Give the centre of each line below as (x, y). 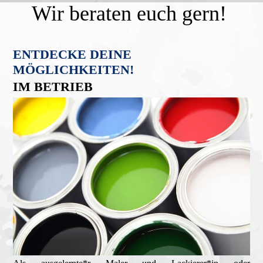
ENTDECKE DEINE (73, 54)
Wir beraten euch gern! (131, 14)
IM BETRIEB (53, 87)
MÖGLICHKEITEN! (74, 70)
